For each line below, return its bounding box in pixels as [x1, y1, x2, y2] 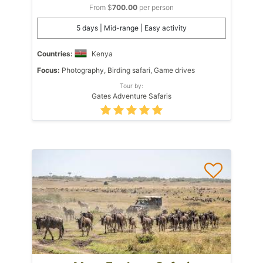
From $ [89, 2, 112, 12]
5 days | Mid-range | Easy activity [76, 23, 187, 32]
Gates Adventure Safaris [92, 91, 171, 100]
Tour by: [120, 82, 143, 89]
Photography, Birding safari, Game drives [60, 65, 195, 75]
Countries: [37, 49, 73, 58]
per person [137, 2, 174, 12]
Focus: [37, 65, 60, 75]
